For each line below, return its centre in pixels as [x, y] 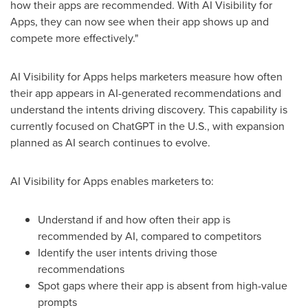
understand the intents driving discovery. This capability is [149, 110]
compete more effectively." [74, 38]
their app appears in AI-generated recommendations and [146, 93]
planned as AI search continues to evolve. [110, 143]
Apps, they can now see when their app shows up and [140, 22]
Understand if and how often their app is [134, 220]
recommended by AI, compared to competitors [150, 236]
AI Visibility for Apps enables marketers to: [112, 181]
